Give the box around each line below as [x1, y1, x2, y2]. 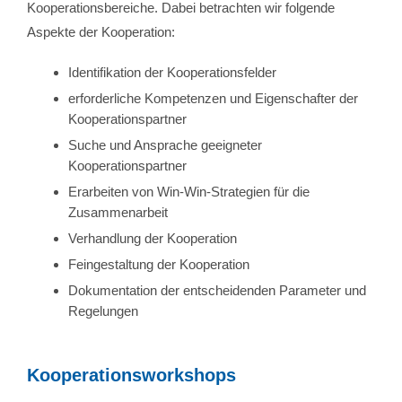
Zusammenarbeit [68, 205, 168, 221]
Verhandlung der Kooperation [68, 231, 237, 247]
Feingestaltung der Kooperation [68, 257, 249, 273]
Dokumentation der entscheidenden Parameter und [68, 283, 366, 299]
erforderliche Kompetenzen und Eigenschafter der [68, 91, 358, 107]
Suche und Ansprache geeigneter [68, 137, 262, 153]
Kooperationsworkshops [27, 365, 236, 386]
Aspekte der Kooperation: [27, 24, 175, 40]
